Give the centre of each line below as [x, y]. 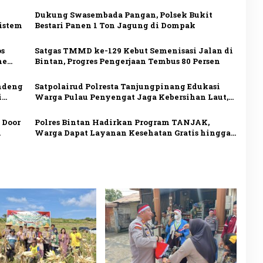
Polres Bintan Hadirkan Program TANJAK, [122, 122]
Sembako [53, 143]
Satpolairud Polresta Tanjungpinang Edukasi [127, 86]
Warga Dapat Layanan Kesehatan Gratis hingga [132, 132]
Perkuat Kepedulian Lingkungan [104, 107]
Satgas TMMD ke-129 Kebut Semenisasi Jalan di [134, 50]
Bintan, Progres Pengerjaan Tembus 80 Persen [127, 61]
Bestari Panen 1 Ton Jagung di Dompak [115, 25]
